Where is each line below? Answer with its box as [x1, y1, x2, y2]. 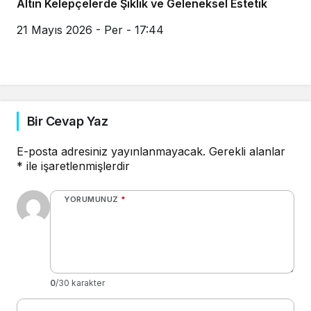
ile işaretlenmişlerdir [23, 159, 130, 174]
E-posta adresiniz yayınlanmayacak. [17, 144, 205, 159]
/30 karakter [56, 278, 105, 289]
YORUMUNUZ [64, 194, 119, 205]
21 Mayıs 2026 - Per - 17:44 [17, 23, 164, 37]
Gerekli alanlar [209, 144, 285, 159]
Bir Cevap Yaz [27, 114, 108, 129]
